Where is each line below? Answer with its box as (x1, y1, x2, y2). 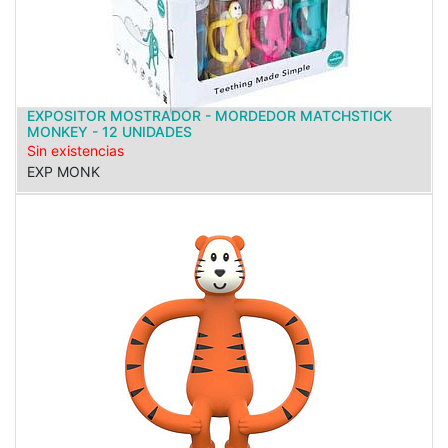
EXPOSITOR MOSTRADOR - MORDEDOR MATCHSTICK (27, 107, 392, 124)
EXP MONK (27, 163, 100, 180)
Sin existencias (27, 142, 124, 159)
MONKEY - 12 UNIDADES (27, 123, 192, 140)
